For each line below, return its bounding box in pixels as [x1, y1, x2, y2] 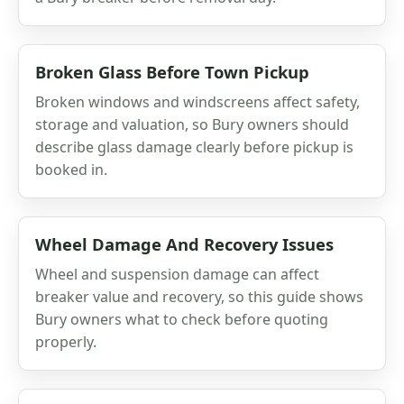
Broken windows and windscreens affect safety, [35, 91, 360, 112]
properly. [35, 331, 96, 352]
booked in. [35, 159, 107, 179]
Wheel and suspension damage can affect [35, 263, 319, 284]
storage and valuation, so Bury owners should [35, 114, 349, 134]
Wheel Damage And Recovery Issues [35, 232, 334, 255]
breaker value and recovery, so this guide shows [35, 286, 363, 307]
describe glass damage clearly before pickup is [35, 136, 353, 157]
